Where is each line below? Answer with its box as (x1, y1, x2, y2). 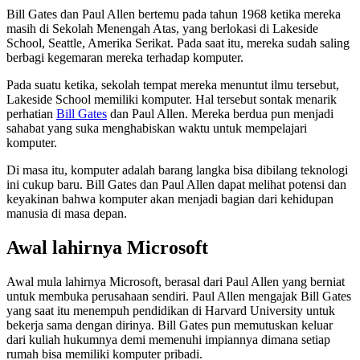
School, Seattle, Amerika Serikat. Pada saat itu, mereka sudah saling (6, 36, 350, 51)
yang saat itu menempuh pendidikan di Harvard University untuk (6, 304, 335, 318)
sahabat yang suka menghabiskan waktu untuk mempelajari (6, 121, 307, 136)
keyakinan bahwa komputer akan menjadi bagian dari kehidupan (6, 192, 333, 207)
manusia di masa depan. (6, 207, 127, 221)
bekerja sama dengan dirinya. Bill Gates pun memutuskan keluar (6, 318, 333, 333)
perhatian (6, 107, 56, 121)
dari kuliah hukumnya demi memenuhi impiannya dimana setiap (6, 333, 330, 347)
